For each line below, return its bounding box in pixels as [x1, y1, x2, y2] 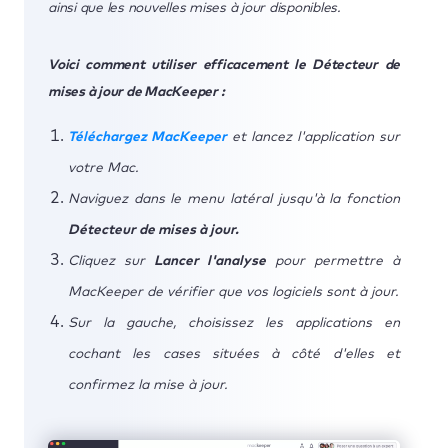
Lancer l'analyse [154, 253, 266, 268]
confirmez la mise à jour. [68, 377, 228, 392]
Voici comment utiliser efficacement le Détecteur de [48, 57, 400, 72]
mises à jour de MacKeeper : [48, 84, 225, 99]
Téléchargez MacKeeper [68, 129, 227, 144]
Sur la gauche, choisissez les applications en [68, 315, 400, 330]
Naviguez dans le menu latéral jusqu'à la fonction [68, 191, 400, 206]
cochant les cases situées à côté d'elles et [68, 346, 400, 361]
